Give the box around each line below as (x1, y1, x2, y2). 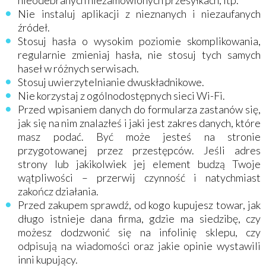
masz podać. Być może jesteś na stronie (18, 130, 261, 143)
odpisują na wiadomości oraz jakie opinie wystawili (18, 239, 261, 252)
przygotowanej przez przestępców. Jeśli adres (18, 144, 261, 157)
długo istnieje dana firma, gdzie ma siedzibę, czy (18, 212, 261, 225)
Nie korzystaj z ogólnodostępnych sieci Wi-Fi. (18, 89, 226, 102)
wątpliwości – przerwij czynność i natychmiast (18, 171, 261, 184)
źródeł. (18, 21, 50, 34)
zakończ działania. (18, 185, 99, 198)
